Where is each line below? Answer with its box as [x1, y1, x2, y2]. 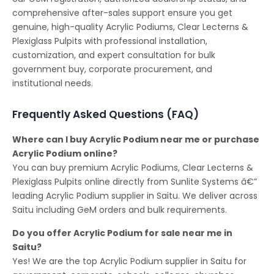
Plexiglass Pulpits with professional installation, [12, 35, 207, 48]
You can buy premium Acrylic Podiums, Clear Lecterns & [12, 161, 253, 174]
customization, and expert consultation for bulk [12, 49, 215, 62]
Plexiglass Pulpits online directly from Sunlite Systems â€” [12, 176, 257, 188]
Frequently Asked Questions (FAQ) [12, 107, 199, 122]
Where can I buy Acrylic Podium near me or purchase [12, 133, 259, 146]
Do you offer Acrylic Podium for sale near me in [12, 227, 232, 240]
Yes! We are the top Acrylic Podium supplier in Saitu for [12, 255, 246, 268]
